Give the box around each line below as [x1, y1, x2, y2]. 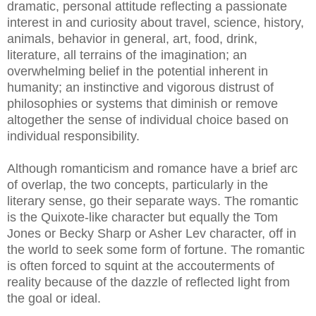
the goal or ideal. [7, 291, 104, 305]
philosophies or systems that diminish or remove [7, 97, 278, 111]
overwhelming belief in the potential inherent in [7, 64, 268, 78]
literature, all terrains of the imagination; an [7, 48, 247, 62]
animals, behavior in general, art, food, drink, [7, 32, 257, 46]
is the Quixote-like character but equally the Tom [7, 210, 278, 224]
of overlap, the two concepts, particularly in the [7, 178, 268, 192]
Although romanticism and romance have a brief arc [7, 162, 298, 176]
